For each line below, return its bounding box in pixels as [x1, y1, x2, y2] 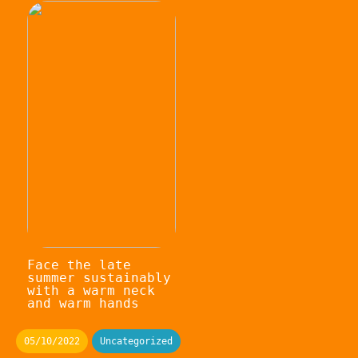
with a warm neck [26, 282, 155, 298]
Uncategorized [100, 335, 173, 347]
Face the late [26, 257, 131, 272]
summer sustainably [26, 269, 171, 285]
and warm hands [26, 295, 139, 311]
